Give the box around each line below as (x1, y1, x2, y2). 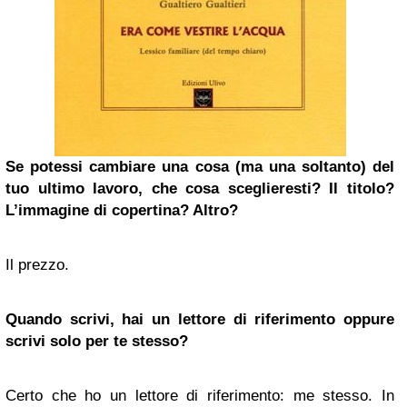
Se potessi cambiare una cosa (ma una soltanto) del (5, 157, 394, 175)
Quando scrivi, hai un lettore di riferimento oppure (5, 310, 394, 328)
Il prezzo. (5, 255, 69, 273)
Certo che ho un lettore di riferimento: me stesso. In (5, 386, 394, 404)
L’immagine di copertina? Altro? (5, 201, 238, 219)
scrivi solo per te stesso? (5, 332, 188, 350)
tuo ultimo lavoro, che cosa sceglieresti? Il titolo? (5, 179, 394, 197)
